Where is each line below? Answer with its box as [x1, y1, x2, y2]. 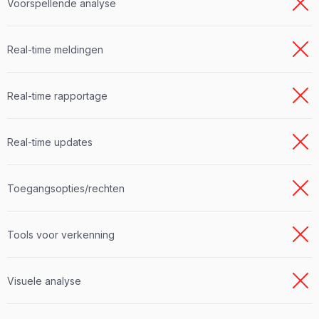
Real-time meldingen [7, 43, 103, 56]
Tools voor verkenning [7, 228, 115, 241]
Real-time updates [7, 135, 93, 148]
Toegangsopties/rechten [7, 182, 125, 194]
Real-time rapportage [7, 89, 108, 102]
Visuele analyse [7, 274, 81, 287]
